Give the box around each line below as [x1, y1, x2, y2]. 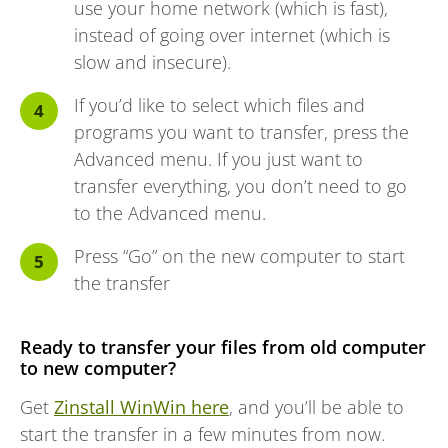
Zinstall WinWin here [54, 394, 229, 419]
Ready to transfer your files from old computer [20, 334, 426, 359]
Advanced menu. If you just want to [74, 146, 363, 171]
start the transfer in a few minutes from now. [20, 421, 385, 446]
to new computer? [20, 355, 176, 380]
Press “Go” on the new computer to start [74, 243, 405, 268]
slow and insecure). [74, 49, 231, 74]
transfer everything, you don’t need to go [74, 173, 407, 198]
